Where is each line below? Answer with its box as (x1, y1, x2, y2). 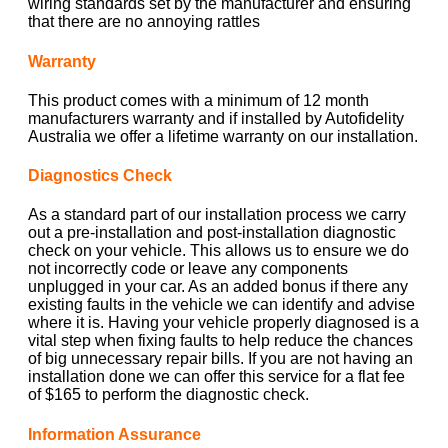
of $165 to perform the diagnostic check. (28, 386, 309, 404)
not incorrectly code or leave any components (28, 260, 348, 278)
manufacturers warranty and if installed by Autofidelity (28, 109, 404, 127)
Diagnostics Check (28, 167, 172, 185)
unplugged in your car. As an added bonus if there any (28, 278, 408, 296)
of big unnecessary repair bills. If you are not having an (28, 350, 413, 368)
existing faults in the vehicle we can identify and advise (28, 296, 415, 314)
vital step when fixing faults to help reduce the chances (28, 332, 413, 350)
